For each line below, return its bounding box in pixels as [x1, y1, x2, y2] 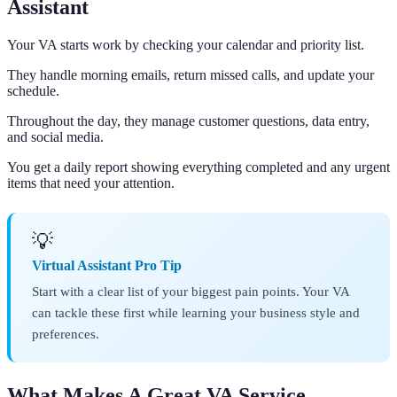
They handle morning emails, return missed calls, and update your [7, 66, 374, 82]
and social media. [7, 128, 104, 144]
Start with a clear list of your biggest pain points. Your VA [32, 283, 349, 299]
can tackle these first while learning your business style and [32, 304, 360, 320]
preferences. [32, 325, 99, 341]
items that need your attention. [7, 175, 175, 191]
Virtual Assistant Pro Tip [32, 257, 182, 273]
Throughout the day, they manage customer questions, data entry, [7, 113, 370, 128]
